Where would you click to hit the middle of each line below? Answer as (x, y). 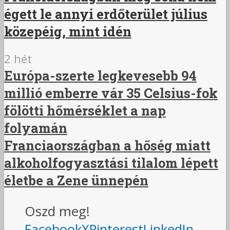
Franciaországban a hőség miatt (107, 146)
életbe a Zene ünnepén (76, 180)
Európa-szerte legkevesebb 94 (100, 76)
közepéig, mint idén (68, 32)
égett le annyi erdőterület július (106, 14)
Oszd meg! (57, 211)
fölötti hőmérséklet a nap (85, 111)
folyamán (36, 128)
